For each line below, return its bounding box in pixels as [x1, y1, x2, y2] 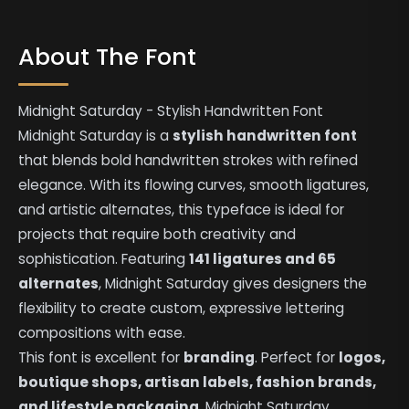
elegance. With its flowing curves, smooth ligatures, [18, 174, 370, 194]
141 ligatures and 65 [189, 248, 337, 268]
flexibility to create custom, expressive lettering [18, 298, 345, 318]
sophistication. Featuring [18, 248, 190, 268]
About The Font [18, 39, 197, 73]
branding [184, 347, 256, 367]
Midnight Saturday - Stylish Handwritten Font [18, 100, 324, 121]
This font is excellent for [18, 347, 184, 367]
